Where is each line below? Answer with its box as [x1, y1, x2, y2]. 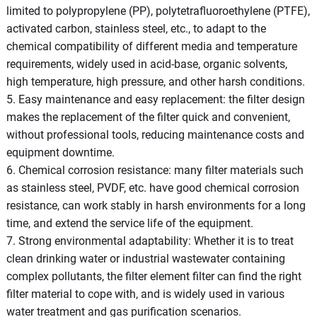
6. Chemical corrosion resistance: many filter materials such [6, 163, 304, 177]
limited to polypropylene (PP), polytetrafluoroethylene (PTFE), [6, 4, 310, 18]
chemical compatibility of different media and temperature [6, 39, 297, 53]
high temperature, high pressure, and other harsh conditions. [6, 74, 305, 88]
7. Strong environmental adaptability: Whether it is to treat [6, 234, 294, 248]
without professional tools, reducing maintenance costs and [6, 127, 304, 142]
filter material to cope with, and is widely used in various [6, 287, 284, 301]
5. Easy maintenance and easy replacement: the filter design [6, 92, 305, 106]
